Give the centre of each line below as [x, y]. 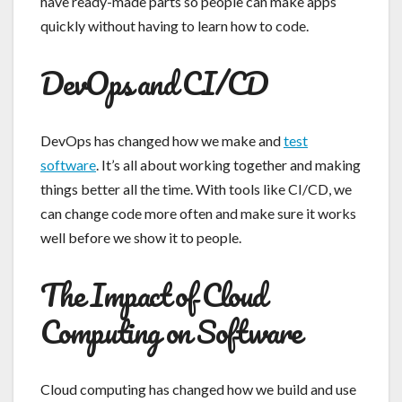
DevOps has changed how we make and [162, 140]
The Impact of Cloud [153, 294]
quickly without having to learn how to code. [175, 25]
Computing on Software [171, 331]
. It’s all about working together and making [228, 164]
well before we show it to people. [141, 237]
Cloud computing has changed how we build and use [198, 389]
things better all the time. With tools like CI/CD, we [196, 188]
